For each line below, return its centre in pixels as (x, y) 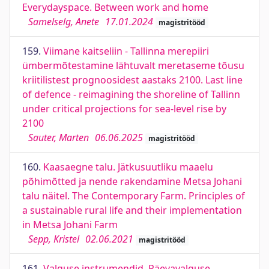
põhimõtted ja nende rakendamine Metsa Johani (132, 181)
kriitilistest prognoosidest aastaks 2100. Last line (132, 80)
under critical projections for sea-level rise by (124, 109)
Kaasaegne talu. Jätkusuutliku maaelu (128, 167)
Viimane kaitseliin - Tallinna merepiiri (126, 51)
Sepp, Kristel (54, 239)
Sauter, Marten (59, 138)
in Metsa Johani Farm (70, 225)
